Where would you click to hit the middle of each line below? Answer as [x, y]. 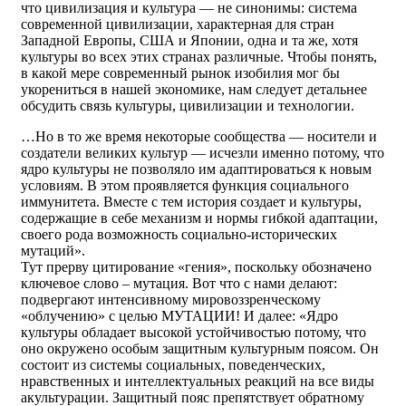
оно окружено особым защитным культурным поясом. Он [200, 348]
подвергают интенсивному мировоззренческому [171, 300]
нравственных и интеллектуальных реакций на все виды [198, 381]
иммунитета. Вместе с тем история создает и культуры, [191, 202]
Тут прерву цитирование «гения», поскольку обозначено [196, 267]
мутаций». [53, 251]
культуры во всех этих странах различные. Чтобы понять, [199, 57]
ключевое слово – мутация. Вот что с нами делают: [179, 283]
